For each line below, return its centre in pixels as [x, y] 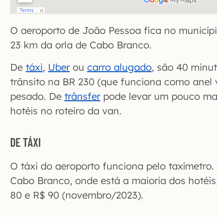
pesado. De [37, 96]
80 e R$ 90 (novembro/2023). [77, 195]
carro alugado [119, 67]
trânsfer [82, 96]
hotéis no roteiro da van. [66, 111]
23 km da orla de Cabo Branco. [81, 45]
